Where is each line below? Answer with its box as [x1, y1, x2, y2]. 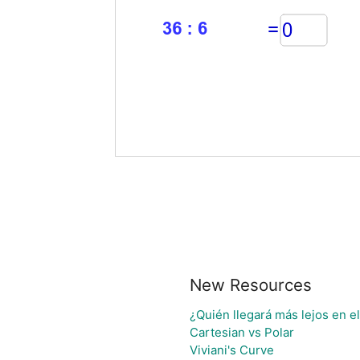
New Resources [190, 275, 312, 295]
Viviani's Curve [190, 342, 274, 358]
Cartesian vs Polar [190, 325, 294, 340]
